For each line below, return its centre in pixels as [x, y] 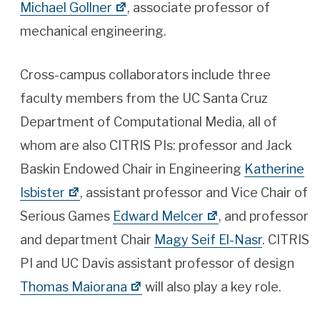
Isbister [42, 193]
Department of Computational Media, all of [149, 122]
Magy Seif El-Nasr [208, 240]
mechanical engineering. [93, 31]
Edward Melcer [158, 216]
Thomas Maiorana [74, 287]
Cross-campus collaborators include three [145, 75]
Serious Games [66, 216]
